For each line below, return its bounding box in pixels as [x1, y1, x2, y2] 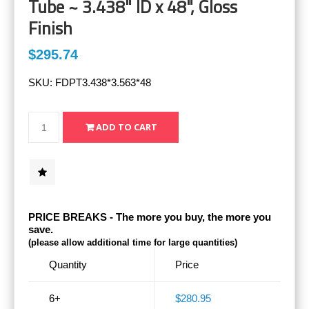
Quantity [49, 259, 87, 271]
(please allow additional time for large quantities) [28, 238, 237, 248]
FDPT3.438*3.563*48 [55, 77, 151, 89]
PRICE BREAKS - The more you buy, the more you [28, 211, 271, 223]
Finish [28, 15, 72, 42]
